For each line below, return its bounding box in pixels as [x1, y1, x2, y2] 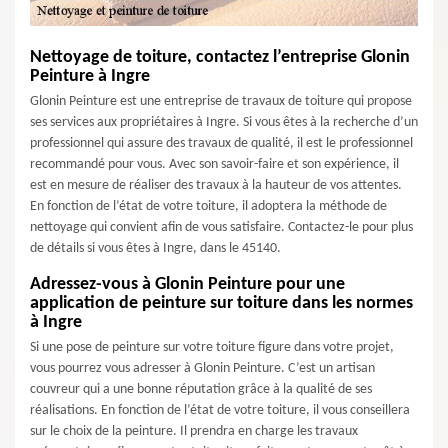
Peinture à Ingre [30, 67, 150, 86]
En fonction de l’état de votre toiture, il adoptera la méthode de [30, 199, 387, 214]
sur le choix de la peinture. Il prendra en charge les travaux [30, 424, 358, 439]
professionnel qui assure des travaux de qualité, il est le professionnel [30, 136, 413, 151]
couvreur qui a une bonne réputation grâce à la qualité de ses [30, 382, 372, 397]
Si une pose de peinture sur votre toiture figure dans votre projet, [30, 340, 394, 355]
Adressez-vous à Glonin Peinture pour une [30, 275, 345, 294]
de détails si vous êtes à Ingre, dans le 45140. [30, 241, 281, 256]
